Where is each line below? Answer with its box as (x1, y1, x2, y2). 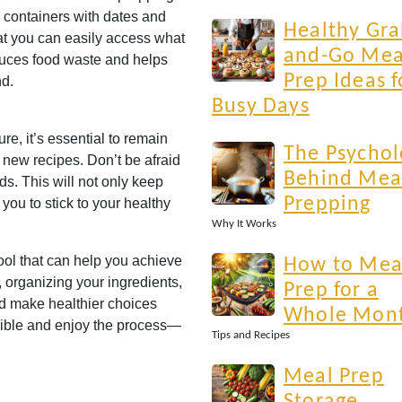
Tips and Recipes (212, 329, 290, 341)
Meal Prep (284, 366, 384, 388)
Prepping (284, 194, 371, 215)
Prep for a (284, 280, 379, 301)
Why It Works (212, 218, 276, 230)
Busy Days (212, 96, 310, 118)
